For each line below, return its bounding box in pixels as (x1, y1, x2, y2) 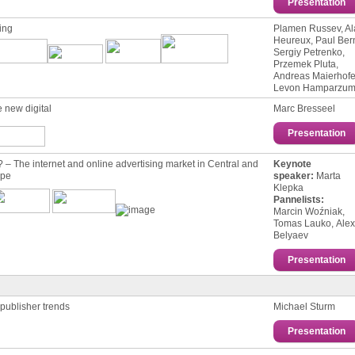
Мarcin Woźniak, (273, 205, 345, 216)
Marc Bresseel (273, 102, 335, 113)
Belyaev (273, 229, 308, 240)
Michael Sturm (273, 300, 335, 311)
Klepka (273, 181, 303, 193)
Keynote (273, 158, 311, 169)
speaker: (273, 170, 314, 181)
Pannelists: (273, 193, 324, 204)
